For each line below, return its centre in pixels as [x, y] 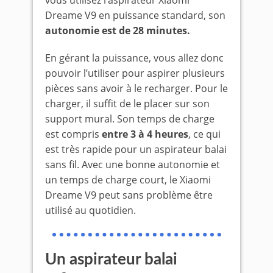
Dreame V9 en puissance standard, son [135, 15]
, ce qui [204, 134]
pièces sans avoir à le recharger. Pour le [136, 88]
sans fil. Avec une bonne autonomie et [133, 164]
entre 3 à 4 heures [144, 134]
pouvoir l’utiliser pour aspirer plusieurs [135, 73]
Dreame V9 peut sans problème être [129, 195]
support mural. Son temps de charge [130, 119]
